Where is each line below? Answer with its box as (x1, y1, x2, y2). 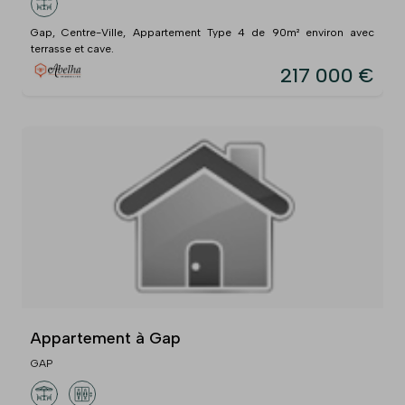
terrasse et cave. (31, 42, 114, 55)
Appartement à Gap (31, 327, 181, 348)
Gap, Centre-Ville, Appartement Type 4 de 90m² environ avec (31, 25, 374, 39)
